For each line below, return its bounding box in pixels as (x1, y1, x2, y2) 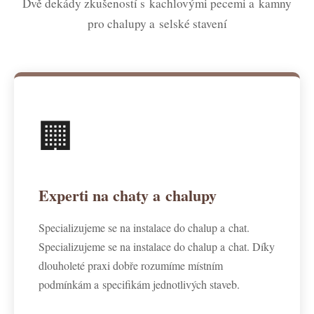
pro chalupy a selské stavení (87, 15, 227, 32)
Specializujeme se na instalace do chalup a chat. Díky (39, 239, 275, 254)
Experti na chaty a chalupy (39, 184, 217, 207)
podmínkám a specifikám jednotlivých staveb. (39, 277, 240, 292)
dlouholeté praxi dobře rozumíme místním (39, 258, 223, 273)
